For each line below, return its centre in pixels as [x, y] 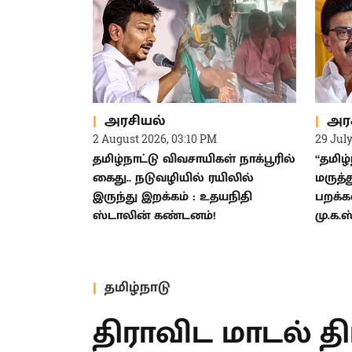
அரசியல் [135, 121]
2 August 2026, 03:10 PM [155, 139]
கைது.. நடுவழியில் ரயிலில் [173, 178]
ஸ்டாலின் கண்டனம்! [154, 216]
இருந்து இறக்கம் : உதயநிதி [172, 197]
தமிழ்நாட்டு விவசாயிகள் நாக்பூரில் [194, 159]
